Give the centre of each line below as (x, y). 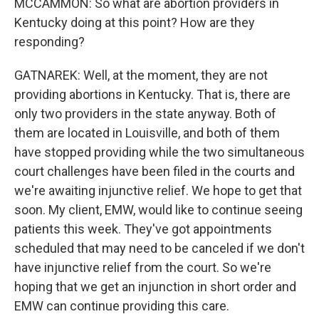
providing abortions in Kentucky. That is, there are (152, 94)
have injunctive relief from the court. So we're (143, 267)
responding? (49, 42)
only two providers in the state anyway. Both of (145, 114)
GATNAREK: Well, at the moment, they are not (141, 75)
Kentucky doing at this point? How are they (135, 22)
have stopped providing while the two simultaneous (159, 152)
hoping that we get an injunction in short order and (155, 287)
